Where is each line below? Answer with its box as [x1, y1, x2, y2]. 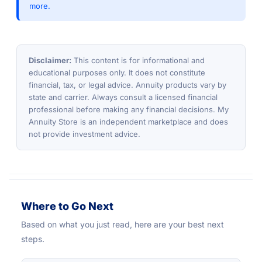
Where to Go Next [21, 200, 113, 213]
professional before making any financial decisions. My [29, 105, 229, 115]
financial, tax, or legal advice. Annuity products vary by [29, 80, 226, 90]
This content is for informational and [71, 56, 205, 65]
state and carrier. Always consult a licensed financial [29, 92, 218, 102]
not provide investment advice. [29, 129, 140, 139]
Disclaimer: [29, 56, 71, 65]
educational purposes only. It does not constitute [29, 68, 205, 78]
